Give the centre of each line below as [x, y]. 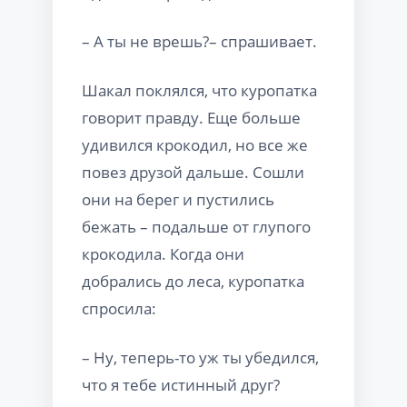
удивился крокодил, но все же [195, 144]
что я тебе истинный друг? [181, 384]
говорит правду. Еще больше [191, 117]
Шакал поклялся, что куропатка [199, 90]
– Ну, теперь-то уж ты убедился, [200, 357]
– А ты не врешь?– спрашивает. [199, 41]
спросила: [119, 308]
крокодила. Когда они [163, 253]
